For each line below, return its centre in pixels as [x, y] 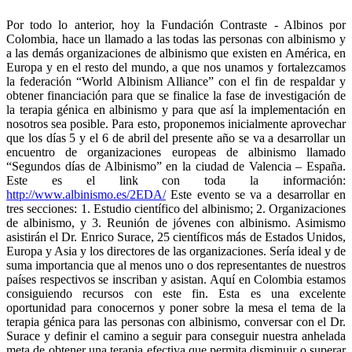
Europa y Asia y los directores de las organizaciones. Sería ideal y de [176, 251]
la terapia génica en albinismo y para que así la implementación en [176, 109]
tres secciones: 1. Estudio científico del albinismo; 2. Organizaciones [176, 208]
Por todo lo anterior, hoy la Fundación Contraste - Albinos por [176, 24]
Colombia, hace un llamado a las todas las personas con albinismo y [176, 38]
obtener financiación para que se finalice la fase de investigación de [176, 95]
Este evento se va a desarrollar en [256, 194]
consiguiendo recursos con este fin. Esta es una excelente [176, 293]
